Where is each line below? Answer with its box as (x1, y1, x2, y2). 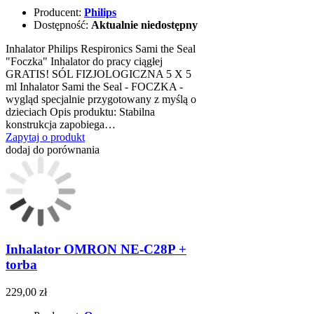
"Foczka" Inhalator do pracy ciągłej (6, 55, 163, 67)
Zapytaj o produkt (6, 130, 85, 143)
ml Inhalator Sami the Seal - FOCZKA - (6, 80, 183, 93)
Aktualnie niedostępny (91, 18, 198, 31)
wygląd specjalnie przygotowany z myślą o (6, 93, 196, 105)
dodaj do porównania (6, 143, 100, 156)
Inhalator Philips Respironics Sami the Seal (6, 42, 196, 55)
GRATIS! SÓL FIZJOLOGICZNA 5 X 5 (6, 67, 191, 80)
